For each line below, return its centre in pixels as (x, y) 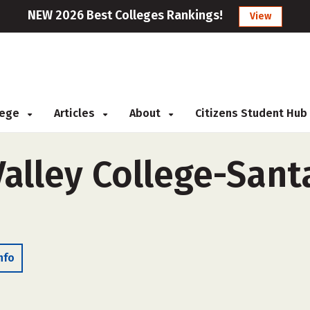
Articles (76, 113)
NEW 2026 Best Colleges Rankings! (125, 15)
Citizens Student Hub (251, 113)
